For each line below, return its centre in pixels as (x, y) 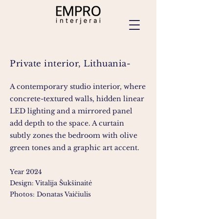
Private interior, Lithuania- (70, 64)
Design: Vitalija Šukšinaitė (51, 183)
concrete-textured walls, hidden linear (77, 99)
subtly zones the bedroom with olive (74, 135)
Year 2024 (26, 172)
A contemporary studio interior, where (78, 87)
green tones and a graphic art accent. (75, 148)
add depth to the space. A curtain (67, 123)
